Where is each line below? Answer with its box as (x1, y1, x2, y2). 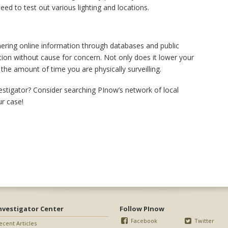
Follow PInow (119, 204, 164, 214)
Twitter (193, 216, 215, 224)
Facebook (129, 216, 157, 224)
